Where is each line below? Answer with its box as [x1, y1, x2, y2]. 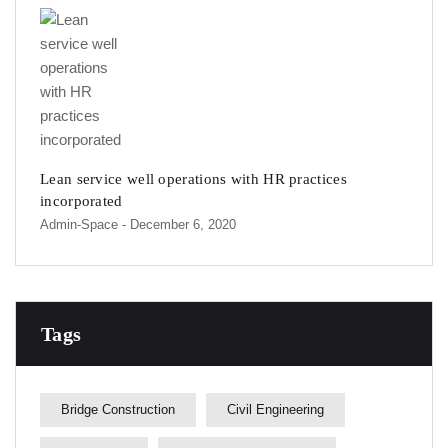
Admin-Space [40, 217, 118, 233]
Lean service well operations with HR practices [40, 171, 347, 188]
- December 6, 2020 [122, 217, 236, 233]
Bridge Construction [61, 402, 175, 418]
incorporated [40, 193, 123, 210]
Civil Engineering [227, 402, 324, 418]
